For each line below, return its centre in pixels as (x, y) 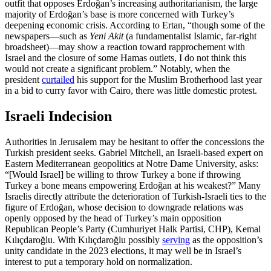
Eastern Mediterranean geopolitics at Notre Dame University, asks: (132, 164)
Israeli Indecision (58, 116)
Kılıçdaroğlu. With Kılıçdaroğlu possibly (83, 240)
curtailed (58, 80)
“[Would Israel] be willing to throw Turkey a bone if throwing (123, 175)
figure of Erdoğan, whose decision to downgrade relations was (124, 207)
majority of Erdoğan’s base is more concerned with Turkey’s (119, 15)
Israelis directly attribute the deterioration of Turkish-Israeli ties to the (135, 197)
